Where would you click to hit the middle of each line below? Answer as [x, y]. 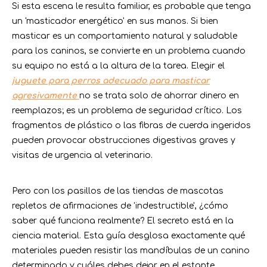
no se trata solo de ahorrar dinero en [159, 96]
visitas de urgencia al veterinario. [82, 155]
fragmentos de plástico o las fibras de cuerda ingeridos [131, 125]
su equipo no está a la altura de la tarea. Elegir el [118, 66]
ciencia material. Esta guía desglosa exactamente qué [128, 236]
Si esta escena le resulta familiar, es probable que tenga [131, 6]
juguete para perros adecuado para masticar [111, 81]
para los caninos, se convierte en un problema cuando [129, 51]
